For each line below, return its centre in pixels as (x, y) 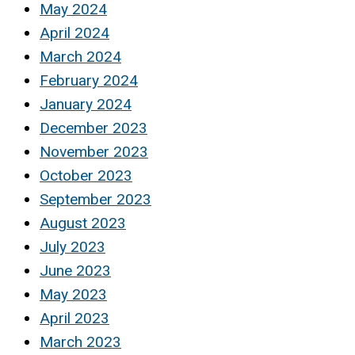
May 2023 (73, 295)
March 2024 (80, 57)
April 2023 (74, 319)
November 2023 (94, 152)
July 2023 (73, 247)
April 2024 (74, 33)
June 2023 (75, 271)
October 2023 (86, 176)
